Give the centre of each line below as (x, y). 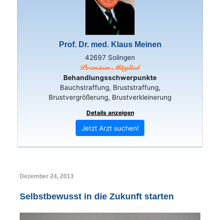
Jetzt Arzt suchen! (110, 128)
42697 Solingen (110, 58)
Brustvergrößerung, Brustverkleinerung (110, 97)
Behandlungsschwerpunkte (110, 77)
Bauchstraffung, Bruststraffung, (110, 87)
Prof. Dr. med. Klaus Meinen (110, 45)
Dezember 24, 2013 (47, 176)
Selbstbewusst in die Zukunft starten (97, 196)
